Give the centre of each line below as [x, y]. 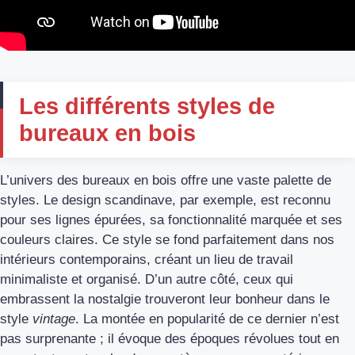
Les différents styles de [147, 107]
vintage [54, 319]
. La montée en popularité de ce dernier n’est [207, 319]
